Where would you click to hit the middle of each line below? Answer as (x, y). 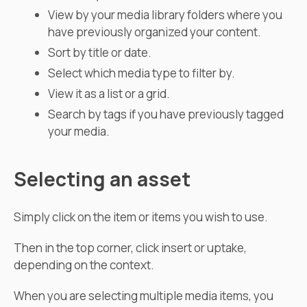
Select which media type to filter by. (142, 73)
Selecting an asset (102, 179)
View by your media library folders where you (165, 15)
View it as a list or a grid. (109, 94)
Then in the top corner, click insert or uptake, (130, 248)
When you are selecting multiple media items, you (144, 296)
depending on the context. (84, 265)
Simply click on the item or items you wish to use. (141, 217)
